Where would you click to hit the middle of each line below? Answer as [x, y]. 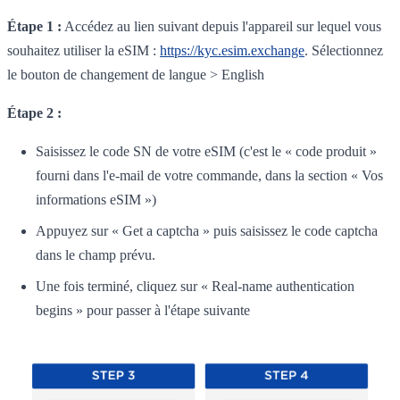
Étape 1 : [34, 27]
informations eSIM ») [96, 200]
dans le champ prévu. [96, 255]
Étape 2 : [34, 113]
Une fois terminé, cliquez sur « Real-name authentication [195, 287]
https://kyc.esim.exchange [232, 51]
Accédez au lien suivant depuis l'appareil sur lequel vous [221, 27]
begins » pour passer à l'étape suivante [143, 311]
